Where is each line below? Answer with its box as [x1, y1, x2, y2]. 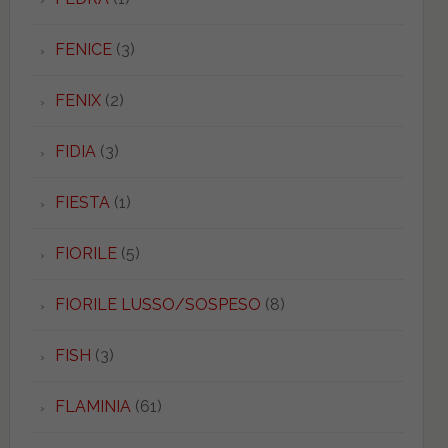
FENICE [54, 40, 112, 59]
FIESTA [54, 193, 110, 212]
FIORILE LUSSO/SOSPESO [54, 295, 261, 314]
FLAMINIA [54, 397, 131, 416]
